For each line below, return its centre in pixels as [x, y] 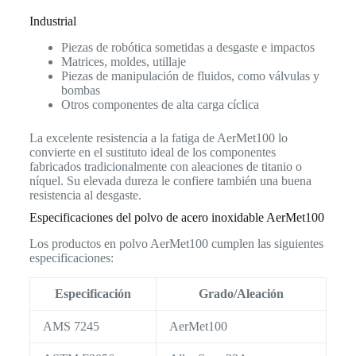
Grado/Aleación [241, 293]
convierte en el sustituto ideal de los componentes [152, 152]
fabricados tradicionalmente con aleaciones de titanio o [165, 166]
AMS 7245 [71, 326]
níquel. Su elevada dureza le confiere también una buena [170, 180]
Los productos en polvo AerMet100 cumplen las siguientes [176, 243]
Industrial [52, 21]
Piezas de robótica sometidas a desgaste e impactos [188, 47]
